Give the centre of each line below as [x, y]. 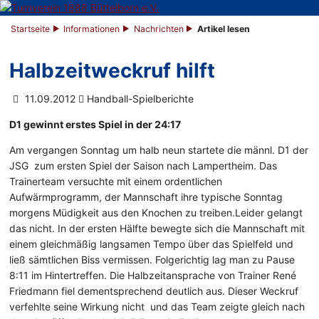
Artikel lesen [224, 29]
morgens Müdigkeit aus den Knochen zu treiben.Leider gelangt [156, 213]
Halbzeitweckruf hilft [113, 71]
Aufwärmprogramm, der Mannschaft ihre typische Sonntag [146, 197]
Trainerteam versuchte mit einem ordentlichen [116, 182]
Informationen [92, 29]
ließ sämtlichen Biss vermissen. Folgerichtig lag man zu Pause [152, 260]
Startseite [31, 29]
